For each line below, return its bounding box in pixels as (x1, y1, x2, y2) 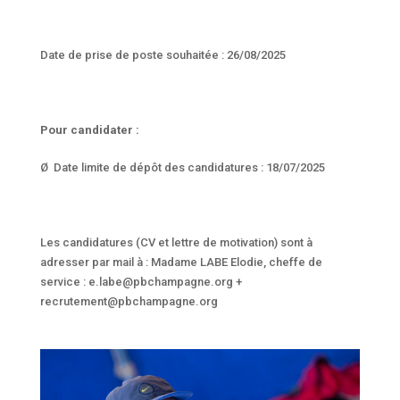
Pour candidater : (39, 122, 142, 137)
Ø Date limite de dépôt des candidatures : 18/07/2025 (39, 160, 325, 174)
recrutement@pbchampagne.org (39, 294, 218, 308)
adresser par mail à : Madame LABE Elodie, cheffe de (39, 254, 322, 269)
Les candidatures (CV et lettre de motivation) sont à (39, 235, 312, 249)
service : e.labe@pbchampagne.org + (39, 274, 242, 288)
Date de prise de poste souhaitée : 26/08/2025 (39, 47, 286, 62)
